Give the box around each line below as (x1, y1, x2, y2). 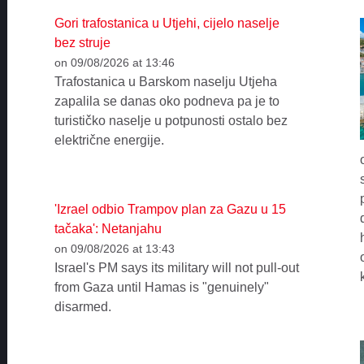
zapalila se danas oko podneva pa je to (54, 94, 279, 109)
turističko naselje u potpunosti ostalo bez (54, 114, 288, 128)
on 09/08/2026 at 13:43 (54, 241, 175, 255)
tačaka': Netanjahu (54, 221, 162, 236)
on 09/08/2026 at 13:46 (54, 56, 175, 70)
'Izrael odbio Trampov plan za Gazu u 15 (54, 201, 286, 216)
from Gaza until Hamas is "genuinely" (54, 279, 269, 294)
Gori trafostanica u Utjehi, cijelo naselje (54, 16, 279, 31)
